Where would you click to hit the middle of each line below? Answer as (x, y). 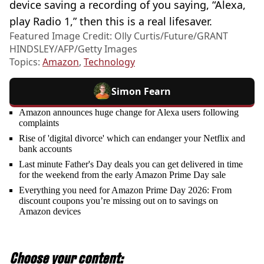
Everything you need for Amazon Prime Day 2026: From (125, 190)
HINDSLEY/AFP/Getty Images (73, 49)
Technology (109, 62)
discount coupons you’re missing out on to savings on (118, 200)
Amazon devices (50, 211)
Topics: (26, 62)
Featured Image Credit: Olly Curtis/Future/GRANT (119, 36)
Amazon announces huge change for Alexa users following (129, 112)
